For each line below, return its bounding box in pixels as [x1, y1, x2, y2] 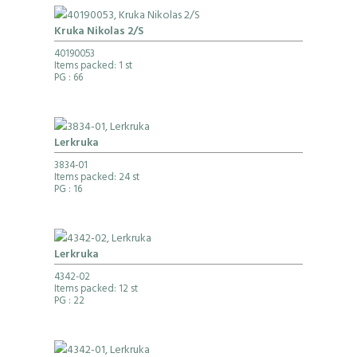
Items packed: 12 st [53, 280, 138, 300]
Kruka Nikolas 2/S [53, 22, 143, 44]
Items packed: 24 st [53, 169, 139, 189]
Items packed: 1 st [53, 57, 132, 77]
